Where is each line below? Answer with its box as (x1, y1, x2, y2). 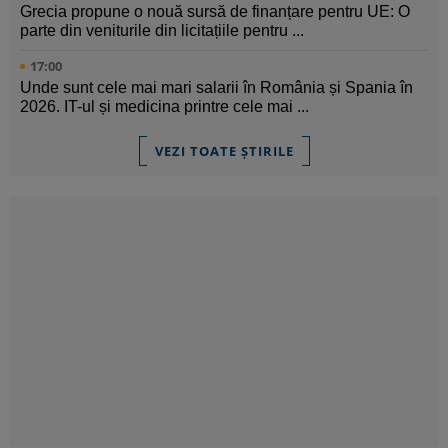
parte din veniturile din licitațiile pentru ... (20, 22, 304, 40)
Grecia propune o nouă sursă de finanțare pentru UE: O (20, 3, 410, 21)
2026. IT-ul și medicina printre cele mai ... (20, 98, 309, 116)
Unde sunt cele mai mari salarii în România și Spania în (20, 79, 413, 97)
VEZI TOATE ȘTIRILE (154, 142, 294, 161)
